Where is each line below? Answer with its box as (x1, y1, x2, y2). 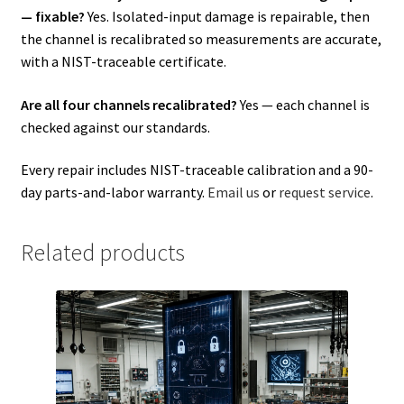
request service (278, 183, 371, 202)
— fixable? (20, 7, 85, 26)
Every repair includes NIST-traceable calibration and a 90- (20, 161, 373, 179)
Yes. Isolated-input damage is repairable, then (84, 7, 370, 26)
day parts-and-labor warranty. (20, 183, 207, 202)
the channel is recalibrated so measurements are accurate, (20, 30, 381, 49)
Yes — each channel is (236, 95, 370, 114)
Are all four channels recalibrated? (20, 95, 237, 114)
